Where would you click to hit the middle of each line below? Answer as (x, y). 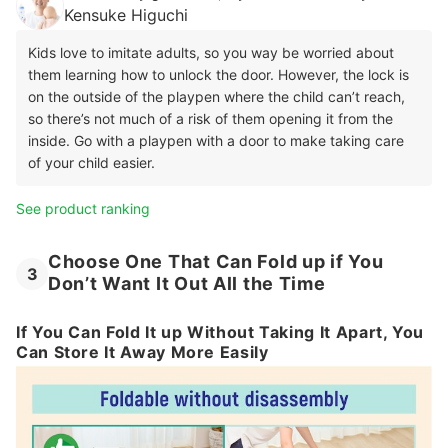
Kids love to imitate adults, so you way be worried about (211, 52)
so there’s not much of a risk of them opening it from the (210, 118)
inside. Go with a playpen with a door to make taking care (216, 140)
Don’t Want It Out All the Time (187, 284)
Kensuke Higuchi (126, 14)
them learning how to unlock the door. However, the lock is (218, 74)
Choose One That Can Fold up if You (216, 261)
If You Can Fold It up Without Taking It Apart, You (220, 331)
